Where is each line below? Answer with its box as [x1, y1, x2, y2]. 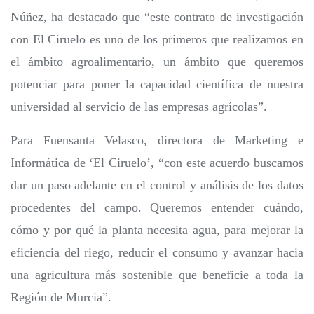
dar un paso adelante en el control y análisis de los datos [11, 178, 303, 193]
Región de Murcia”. [11, 290, 111, 305]
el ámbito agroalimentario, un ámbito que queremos [11, 55, 303, 69]
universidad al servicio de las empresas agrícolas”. [11, 100, 267, 114]
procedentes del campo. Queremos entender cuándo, [11, 200, 303, 215]
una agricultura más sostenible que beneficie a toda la [11, 268, 303, 282]
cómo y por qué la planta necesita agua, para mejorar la [11, 223, 303, 238]
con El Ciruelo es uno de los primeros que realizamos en [11, 32, 303, 47]
